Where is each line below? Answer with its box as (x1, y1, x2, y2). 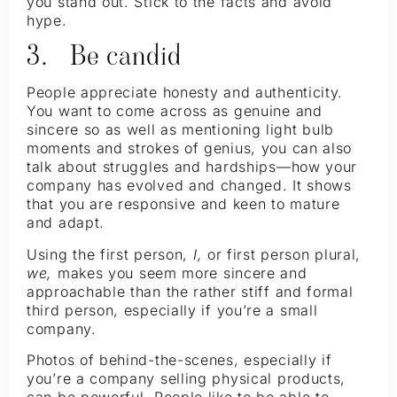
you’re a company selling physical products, (27, 370, 346, 388)
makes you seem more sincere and (57, 263, 307, 282)
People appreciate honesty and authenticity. (27, 83, 344, 102)
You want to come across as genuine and (27, 102, 323, 121)
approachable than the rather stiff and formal (27, 282, 354, 300)
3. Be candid (27, 36, 182, 75)
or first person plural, (206, 245, 362, 263)
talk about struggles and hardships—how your (27, 158, 358, 176)
